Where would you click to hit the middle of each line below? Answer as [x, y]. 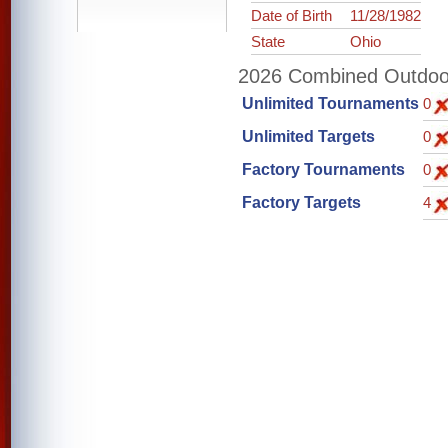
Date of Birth [292, 15]
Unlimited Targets [308, 136]
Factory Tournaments [323, 169]
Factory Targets [301, 202]
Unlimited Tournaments [330, 103]
